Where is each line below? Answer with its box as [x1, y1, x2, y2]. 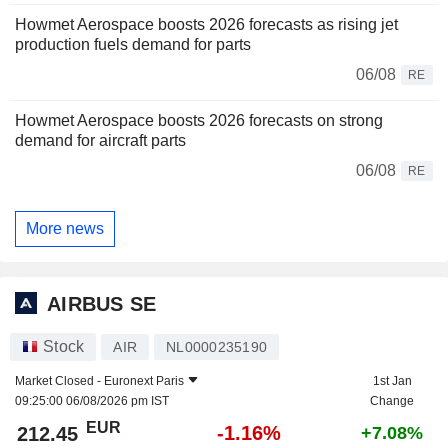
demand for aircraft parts [15, 132, 186, 150]
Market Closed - [15, 373, 104, 388]
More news [26, 220, 104, 238]
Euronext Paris [104, 373, 184, 388]
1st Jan [372, 373, 412, 388]
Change [370, 393, 414, 408]
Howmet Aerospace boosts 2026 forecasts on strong [15, 112, 383, 130]
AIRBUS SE [47, 293, 157, 316]
